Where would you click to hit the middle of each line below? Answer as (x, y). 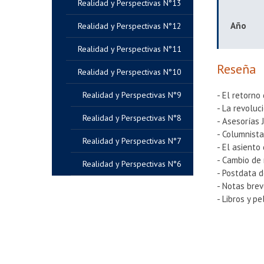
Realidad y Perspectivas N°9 (132, 95)
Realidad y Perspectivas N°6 (132, 164)
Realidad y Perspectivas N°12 (130, 26)
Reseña (237, 69)
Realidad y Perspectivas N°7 (132, 141)
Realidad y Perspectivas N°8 (132, 118)
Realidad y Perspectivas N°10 (130, 72)
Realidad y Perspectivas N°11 (130, 49)
